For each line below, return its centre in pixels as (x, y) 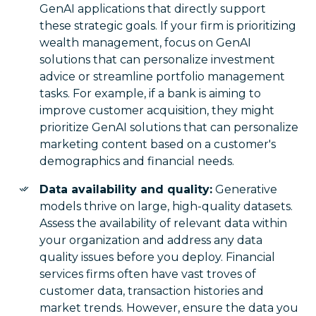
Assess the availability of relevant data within (163, 223)
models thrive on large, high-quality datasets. (166, 206)
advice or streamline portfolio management (162, 77)
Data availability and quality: (126, 189)
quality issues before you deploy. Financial (157, 257)
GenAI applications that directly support (153, 9)
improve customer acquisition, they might (157, 110)
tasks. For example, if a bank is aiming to (150, 93)
